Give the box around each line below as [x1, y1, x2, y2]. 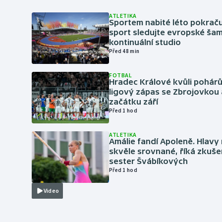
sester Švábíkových [109, 157, 188, 166]
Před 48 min [109, 48, 140, 55]
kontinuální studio [109, 38, 181, 47]
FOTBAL [109, 71, 132, 79]
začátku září [109, 97, 158, 106]
